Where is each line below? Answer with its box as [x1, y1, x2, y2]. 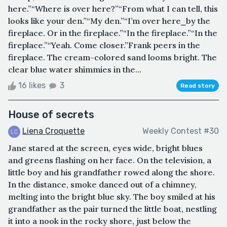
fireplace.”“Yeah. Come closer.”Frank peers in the [8, 40, 200, 50]
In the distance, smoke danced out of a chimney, [8, 179, 197, 190]
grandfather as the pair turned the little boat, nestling [8, 203, 217, 214]
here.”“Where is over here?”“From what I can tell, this [8, 3, 218, 14]
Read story [180, 82, 215, 89]
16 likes [16, 80, 48, 90]
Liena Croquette [22, 126, 85, 136]
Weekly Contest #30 [142, 126, 219, 136]
